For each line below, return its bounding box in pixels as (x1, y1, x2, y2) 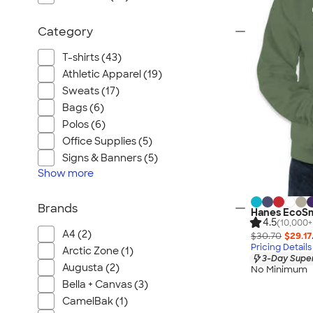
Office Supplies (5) (62, 135, 152, 147)
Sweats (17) (62, 85, 119, 97)
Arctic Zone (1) (62, 245, 133, 257)
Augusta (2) (62, 261, 119, 274)
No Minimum (251, 263, 307, 276)
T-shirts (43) (62, 51, 122, 64)
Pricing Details (251, 241, 312, 253)
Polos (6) (62, 118, 105, 131)
